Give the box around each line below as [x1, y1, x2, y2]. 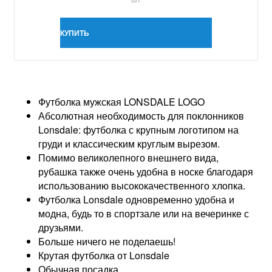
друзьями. [38, 220, 86, 234]
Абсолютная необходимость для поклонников [38, 108, 244, 123]
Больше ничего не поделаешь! [38, 234, 175, 248]
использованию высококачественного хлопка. [38, 178, 248, 192]
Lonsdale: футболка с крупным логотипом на [38, 122, 239, 137]
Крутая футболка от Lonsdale [38, 248, 169, 262]
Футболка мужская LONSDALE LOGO [38, 94, 205, 109]
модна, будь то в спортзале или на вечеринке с [38, 206, 249, 220]
